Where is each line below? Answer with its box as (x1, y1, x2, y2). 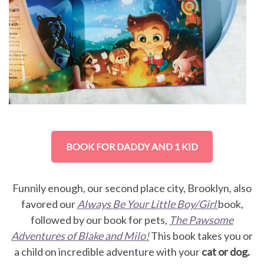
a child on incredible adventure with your (14, 245, 202, 258)
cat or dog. (202, 245, 250, 258)
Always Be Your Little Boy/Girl (77, 197, 218, 210)
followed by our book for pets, (31, 213, 169, 226)
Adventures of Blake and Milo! (11, 229, 149, 242)
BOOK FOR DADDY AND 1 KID (66, 140, 198, 152)
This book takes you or (151, 229, 253, 242)
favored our (21, 197, 77, 210)
